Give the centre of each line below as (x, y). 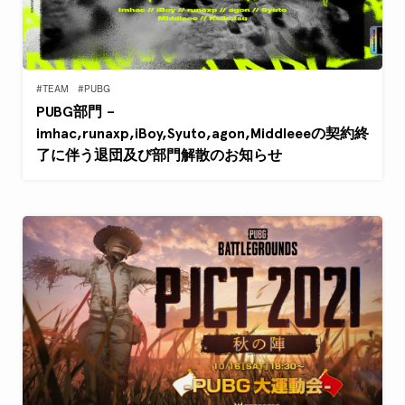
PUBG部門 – (75, 111)
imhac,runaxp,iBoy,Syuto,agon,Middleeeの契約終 (202, 133)
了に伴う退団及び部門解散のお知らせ (159, 155)
